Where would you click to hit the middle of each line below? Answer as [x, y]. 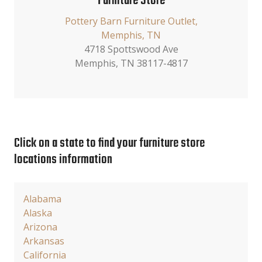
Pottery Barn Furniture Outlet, [131, 21]
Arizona [40, 227]
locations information [63, 160]
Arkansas [44, 241]
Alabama [42, 199]
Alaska [38, 213]
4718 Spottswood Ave [131, 49]
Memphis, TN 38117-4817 [131, 63]
